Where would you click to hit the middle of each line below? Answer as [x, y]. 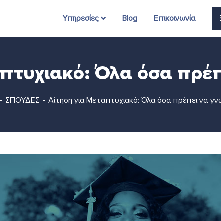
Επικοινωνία [175, 18]
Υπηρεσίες [80, 18]
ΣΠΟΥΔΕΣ [22, 100]
